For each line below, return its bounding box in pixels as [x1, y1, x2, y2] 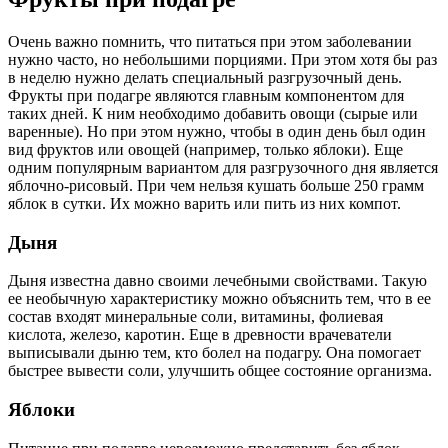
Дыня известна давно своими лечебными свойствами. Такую [8, 272, 427, 290]
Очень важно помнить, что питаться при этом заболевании [8, 32, 412, 50]
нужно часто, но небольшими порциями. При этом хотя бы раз [8, 50, 437, 68]
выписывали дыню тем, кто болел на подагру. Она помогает [8, 344, 421, 362]
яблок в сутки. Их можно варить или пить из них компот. [8, 194, 401, 212]
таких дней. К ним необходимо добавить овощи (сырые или [8, 104, 418, 122]
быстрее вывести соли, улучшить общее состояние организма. [8, 362, 432, 380]
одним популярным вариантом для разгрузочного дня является [8, 158, 438, 176]
